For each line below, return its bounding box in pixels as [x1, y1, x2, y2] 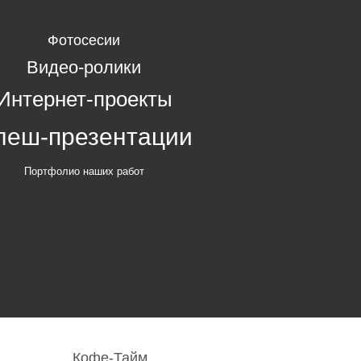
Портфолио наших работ [23, 165, 144, 178]
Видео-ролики [27, 57, 141, 78]
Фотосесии [48, 32, 120, 49]
